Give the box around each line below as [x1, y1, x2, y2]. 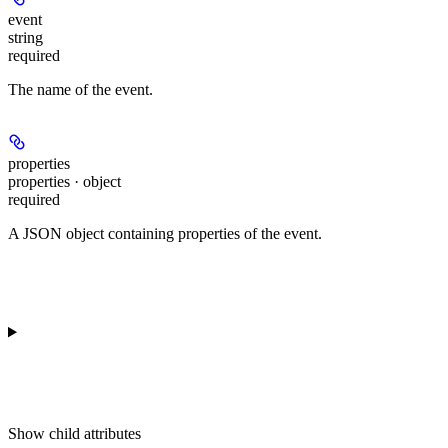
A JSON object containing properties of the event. [8, 224, 322, 242]
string [8, 28, 43, 46]
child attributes [49, 424, 141, 442]
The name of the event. [8, 80, 153, 98]
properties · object [8, 172, 121, 190]
